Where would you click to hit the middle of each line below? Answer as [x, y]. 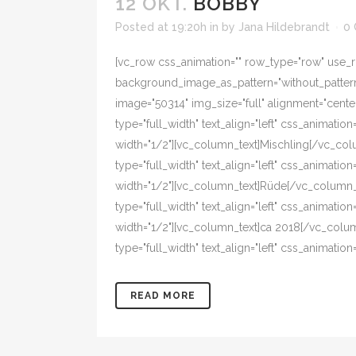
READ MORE [163, 296]
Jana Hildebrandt [284, 27]
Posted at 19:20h [161, 27]
